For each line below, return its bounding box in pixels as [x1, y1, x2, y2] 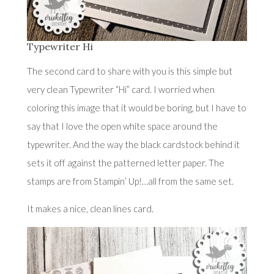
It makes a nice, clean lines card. [26, 203, 154, 215]
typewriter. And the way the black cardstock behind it [26, 139, 240, 150]
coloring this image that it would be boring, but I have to [26, 102, 246, 114]
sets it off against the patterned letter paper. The [26, 157, 224, 169]
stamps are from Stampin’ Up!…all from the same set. [26, 176, 234, 187]
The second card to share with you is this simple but [26, 65, 232, 77]
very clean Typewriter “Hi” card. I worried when [26, 84, 215, 95]
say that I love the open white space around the [26, 120, 218, 132]
